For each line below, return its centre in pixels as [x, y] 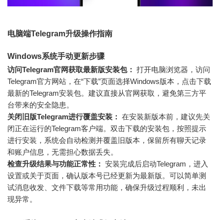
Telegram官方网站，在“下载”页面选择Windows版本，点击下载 [109, 81]
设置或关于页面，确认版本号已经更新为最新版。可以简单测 [107, 175]
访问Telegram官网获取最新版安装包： [71, 69]
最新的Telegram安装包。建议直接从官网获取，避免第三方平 [107, 93]
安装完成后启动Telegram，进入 [156, 164]
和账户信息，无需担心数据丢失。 [63, 152]
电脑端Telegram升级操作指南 [60, 33]
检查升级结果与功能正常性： [55, 164]
